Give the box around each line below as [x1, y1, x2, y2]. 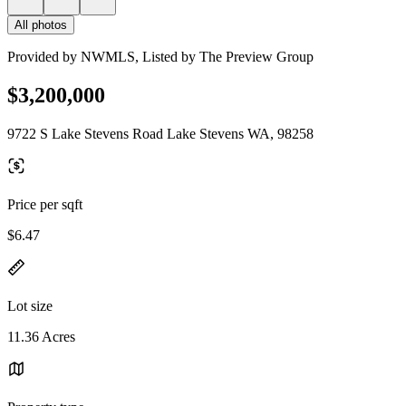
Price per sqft [7, 196, 82, 212]
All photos [14, 18, 67, 32]
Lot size [7, 297, 53, 314]
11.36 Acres [7, 328, 75, 344]
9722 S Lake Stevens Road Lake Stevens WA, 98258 [7, 125, 314, 141]
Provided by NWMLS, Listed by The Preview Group [7, 49, 314, 64]
